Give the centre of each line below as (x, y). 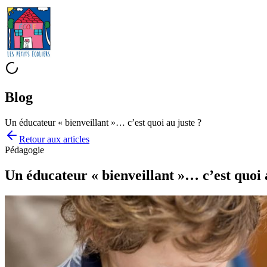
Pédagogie (24, 150)
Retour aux (41, 139)
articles (76, 139)
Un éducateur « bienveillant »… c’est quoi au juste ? (103, 122)
